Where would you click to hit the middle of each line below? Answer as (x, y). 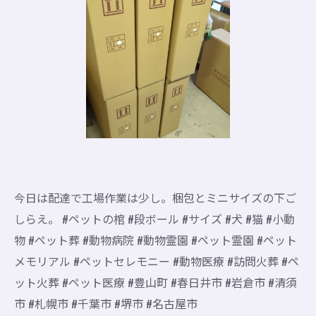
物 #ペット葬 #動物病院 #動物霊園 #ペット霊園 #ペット (156, 240)
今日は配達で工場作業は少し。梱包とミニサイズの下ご (155, 197)
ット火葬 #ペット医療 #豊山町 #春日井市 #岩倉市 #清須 (156, 282)
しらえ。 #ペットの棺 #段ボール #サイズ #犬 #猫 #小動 (154, 219)
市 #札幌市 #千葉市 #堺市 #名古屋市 (106, 303)
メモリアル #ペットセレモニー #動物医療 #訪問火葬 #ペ (157, 261)
